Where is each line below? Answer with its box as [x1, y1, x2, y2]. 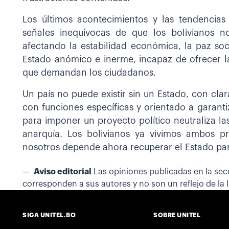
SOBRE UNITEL [153, 212, 200, 218]
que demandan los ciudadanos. [22, 68, 156, 78]
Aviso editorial [34, 167, 91, 176]
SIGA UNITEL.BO [22, 212, 76, 218]
